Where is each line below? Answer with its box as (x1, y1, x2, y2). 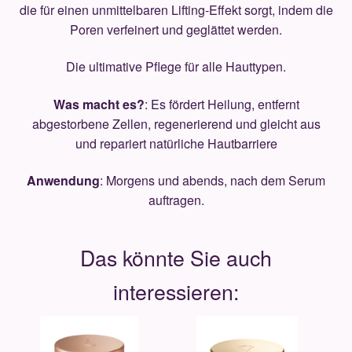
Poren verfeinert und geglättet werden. (70, 20, 282, 38)
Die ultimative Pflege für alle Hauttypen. (66, 57, 286, 76)
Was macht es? (53, 94, 145, 113)
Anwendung (27, 171, 100, 190)
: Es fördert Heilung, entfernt (144, 94, 299, 113)
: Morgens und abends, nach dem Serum (100, 171, 325, 190)
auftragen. (148, 191, 204, 210)
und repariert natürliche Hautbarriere (75, 134, 277, 152)
